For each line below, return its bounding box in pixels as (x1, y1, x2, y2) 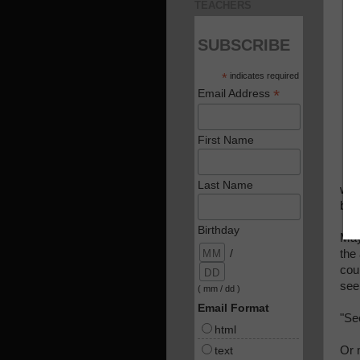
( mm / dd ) (198, 283, 241, 293)
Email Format (198, 301, 270, 314)
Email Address (198, 87, 274, 100)
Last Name (198, 178, 254, 191)
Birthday (198, 223, 240, 236)
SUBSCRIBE (198, 36, 291, 55)
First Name (198, 133, 255, 146)
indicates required (227, 71, 299, 81)
